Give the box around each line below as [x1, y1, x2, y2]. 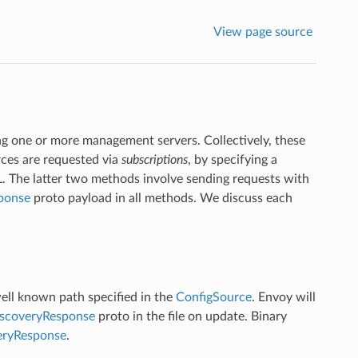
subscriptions [121, 153, 188, 167]
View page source [213, 25, 313, 38]
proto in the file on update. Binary [94, 310, 287, 324]
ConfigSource [175, 291, 252, 304]
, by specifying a [187, 153, 277, 167]
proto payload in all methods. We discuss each [30, 192, 292, 205]
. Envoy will [251, 291, 316, 304]
